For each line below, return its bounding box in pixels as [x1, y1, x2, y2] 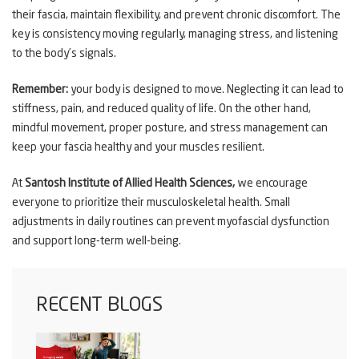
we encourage [235, 178, 308, 190]
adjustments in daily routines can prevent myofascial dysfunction [12, 216, 329, 228]
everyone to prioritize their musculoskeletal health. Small [12, 197, 290, 209]
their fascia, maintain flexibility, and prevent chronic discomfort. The [12, 10, 341, 22]
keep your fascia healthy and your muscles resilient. [12, 142, 264, 154]
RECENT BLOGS [36, 296, 163, 317]
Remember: [12, 84, 68, 96]
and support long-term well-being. [12, 236, 181, 248]
